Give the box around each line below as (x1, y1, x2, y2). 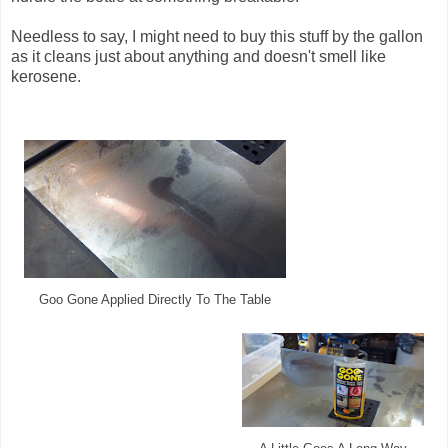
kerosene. (11, 68, 81, 86)
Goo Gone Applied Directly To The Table (39, 293, 271, 308)
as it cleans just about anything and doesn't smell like (11, 48, 386, 66)
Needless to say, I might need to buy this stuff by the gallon (11, 28, 423, 46)
